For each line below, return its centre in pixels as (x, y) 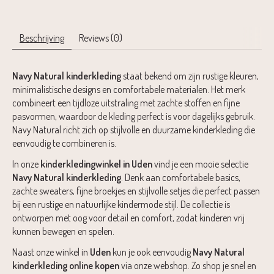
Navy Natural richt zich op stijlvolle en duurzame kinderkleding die (134, 129)
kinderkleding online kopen (66, 265)
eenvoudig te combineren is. (64, 143)
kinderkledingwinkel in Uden (96, 164)
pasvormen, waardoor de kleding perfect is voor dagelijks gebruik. (134, 116)
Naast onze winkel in (51, 252)
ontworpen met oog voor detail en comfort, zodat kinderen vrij (128, 217)
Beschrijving (42, 38)
